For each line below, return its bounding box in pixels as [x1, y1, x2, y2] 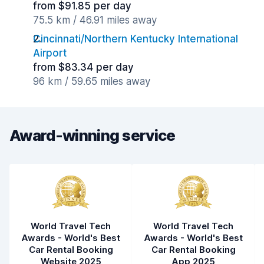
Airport [33, 47, 67, 59]
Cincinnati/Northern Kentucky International [33, 33, 238, 45]
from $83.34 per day [33, 61, 134, 73]
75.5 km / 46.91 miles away [33, 14, 157, 26]
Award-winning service [9, 126, 176, 144]
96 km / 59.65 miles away [33, 75, 150, 87]
